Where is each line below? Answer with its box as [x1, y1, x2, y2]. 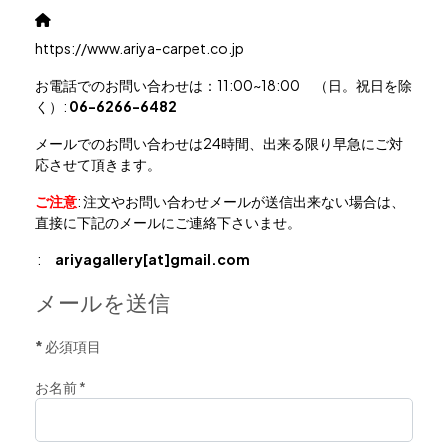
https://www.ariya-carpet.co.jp [35, 39, 244, 58]
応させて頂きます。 [35, 155, 161, 174]
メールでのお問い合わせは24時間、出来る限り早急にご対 [35, 134, 403, 153]
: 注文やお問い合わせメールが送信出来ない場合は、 [77, 192, 405, 211]
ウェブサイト [50, 9, 134, 28]
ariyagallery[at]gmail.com [55, 250, 250, 269]
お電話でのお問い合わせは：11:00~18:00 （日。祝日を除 [35, 76, 412, 95]
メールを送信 [35, 288, 170, 317]
